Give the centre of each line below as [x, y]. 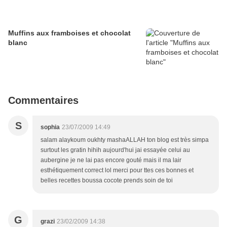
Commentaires [43, 101]
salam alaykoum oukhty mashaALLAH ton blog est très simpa [125, 140]
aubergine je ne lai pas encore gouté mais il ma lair [111, 160]
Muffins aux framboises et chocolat [69, 33]
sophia [50, 127]
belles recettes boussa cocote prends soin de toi [107, 181]
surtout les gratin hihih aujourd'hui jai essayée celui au [115, 150]
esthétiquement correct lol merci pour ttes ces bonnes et [117, 171]
